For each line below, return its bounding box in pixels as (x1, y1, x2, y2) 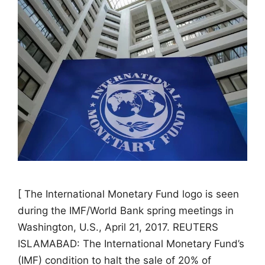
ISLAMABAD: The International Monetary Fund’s (18, 237, 244, 250)
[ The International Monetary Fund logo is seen (18, 188, 239, 200)
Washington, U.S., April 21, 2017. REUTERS (18, 221, 218, 233)
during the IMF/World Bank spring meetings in (18, 204, 234, 216)
